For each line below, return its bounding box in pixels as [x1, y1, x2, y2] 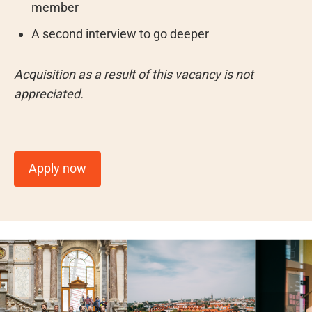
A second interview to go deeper [31, 26, 209, 41]
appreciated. [14, 86, 84, 101]
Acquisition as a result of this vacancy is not [14, 66, 253, 81]
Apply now [29, 160, 86, 175]
